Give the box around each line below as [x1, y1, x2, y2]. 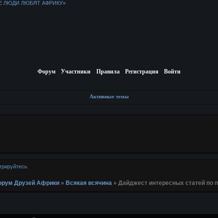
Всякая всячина [65, 180, 112, 187]
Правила [96, 68, 120, 75]
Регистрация [125, 68, 159, 75]
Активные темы [89, 93, 129, 99]
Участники [61, 68, 91, 75]
